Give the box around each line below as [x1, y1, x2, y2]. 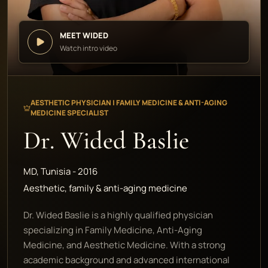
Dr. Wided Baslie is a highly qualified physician [23, 209, 213, 221]
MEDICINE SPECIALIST [30, 108, 108, 118]
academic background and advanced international [23, 254, 230, 266]
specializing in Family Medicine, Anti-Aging [23, 224, 202, 236]
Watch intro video [60, 42, 117, 53]
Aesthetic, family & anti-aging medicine [23, 182, 187, 194]
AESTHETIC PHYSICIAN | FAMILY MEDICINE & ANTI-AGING [30, 98, 227, 108]
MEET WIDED [60, 30, 108, 41]
